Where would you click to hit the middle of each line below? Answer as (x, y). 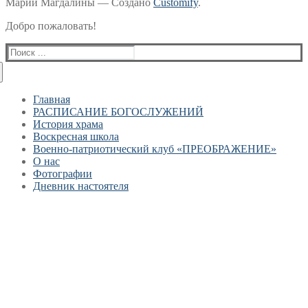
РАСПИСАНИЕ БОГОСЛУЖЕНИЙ (118, 112)
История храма (68, 124)
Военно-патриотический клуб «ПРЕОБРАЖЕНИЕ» (155, 149)
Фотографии (63, 174)
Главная (52, 100)
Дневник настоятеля (81, 186)
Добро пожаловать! (51, 26)
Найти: (23, 51)
